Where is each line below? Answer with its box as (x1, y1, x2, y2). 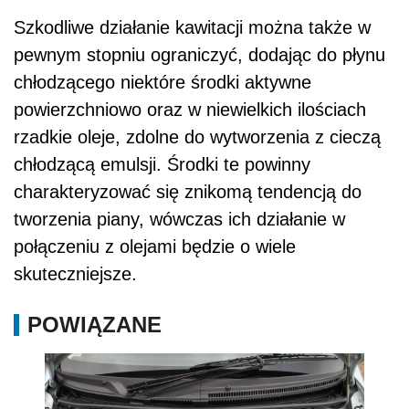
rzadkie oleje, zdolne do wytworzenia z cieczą (14, 126, 381, 147)
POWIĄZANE (27, 311, 162, 337)
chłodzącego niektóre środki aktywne (14, 71, 311, 92)
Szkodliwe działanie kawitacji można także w (14, 16, 371, 37)
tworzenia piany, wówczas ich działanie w (14, 208, 345, 229)
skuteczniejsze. (14, 263, 137, 284)
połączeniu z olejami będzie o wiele (14, 236, 296, 257)
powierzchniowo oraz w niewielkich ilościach (14, 99, 366, 120)
